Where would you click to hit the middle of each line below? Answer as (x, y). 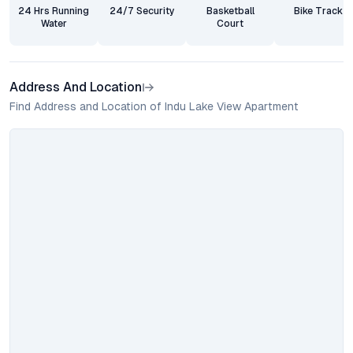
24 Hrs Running (54, 11)
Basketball (230, 11)
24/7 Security (142, 11)
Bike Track (318, 11)
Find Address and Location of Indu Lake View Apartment (154, 106)
